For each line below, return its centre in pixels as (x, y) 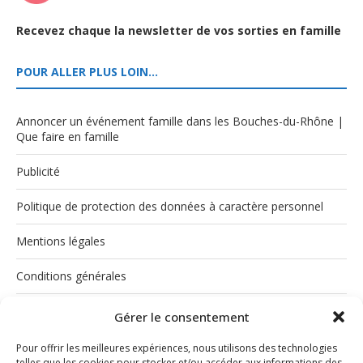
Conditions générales (71, 275)
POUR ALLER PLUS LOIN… (87, 71)
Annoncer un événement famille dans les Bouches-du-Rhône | (180, 121)
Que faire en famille (68, 136)
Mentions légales (61, 241)
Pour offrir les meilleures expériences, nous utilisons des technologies (177, 348)
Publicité (38, 171)
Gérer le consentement (181, 317)
